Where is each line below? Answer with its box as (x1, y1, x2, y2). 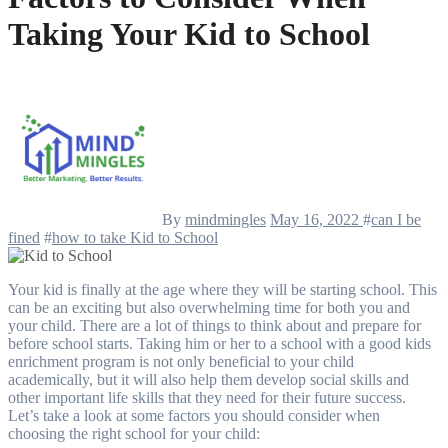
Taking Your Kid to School (8, 16, 370, 53)
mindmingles (185, 210, 266, 228)
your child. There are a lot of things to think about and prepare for (8, 316, 421, 334)
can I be (371, 210, 421, 228)
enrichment (8, 352, 78, 370)
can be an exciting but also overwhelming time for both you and (8, 298, 410, 316)
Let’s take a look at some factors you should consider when (8, 406, 380, 424)
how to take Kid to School (52, 228, 218, 246)
